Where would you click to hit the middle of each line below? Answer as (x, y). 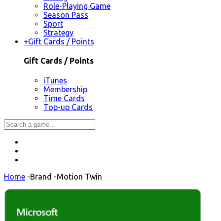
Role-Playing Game (77, 6)
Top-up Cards (68, 107)
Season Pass (66, 15)
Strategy (58, 33)
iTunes (55, 80)
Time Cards (64, 98)
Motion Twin (79, 176)
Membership (65, 89)
